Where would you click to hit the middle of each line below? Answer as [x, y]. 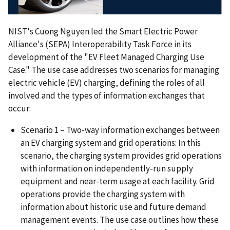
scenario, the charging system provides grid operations [121, 155]
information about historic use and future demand [113, 207]
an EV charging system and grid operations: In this [111, 142]
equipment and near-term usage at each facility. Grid [118, 181]
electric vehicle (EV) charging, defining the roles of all [107, 82]
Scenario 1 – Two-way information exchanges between [120, 130]
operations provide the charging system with [103, 194]
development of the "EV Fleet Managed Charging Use [106, 57]
